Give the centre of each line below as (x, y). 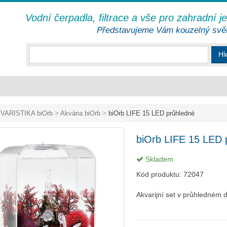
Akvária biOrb (80, 113)
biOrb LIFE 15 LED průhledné (150, 113)
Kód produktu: (160, 174)
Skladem (158, 159)
